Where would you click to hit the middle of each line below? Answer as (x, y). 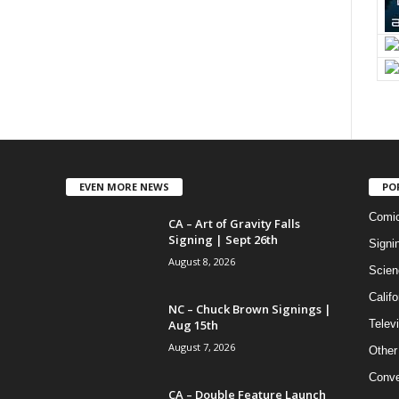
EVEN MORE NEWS (124, 186)
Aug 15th (193, 325)
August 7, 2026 (201, 346)
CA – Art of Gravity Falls (234, 223)
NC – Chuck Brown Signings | (249, 309)
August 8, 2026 (201, 261)
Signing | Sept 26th (223, 239)
